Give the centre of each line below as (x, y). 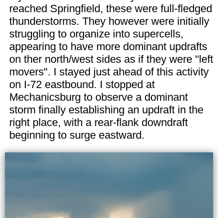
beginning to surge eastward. (77, 135)
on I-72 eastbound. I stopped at (82, 84)
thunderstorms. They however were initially (109, 21)
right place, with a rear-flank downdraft (98, 122)
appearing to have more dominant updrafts (108, 46)
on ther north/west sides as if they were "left (111, 59)
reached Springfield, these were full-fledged (110, 8)
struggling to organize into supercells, (96, 34)
